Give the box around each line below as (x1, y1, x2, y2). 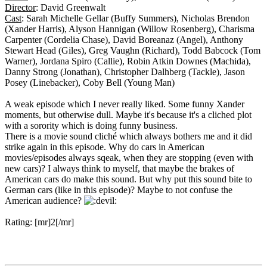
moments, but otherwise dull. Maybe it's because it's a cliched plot (5, 109, 252, 120)
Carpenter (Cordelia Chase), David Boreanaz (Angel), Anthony (5, 34, 243, 45)
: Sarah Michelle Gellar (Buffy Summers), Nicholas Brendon (21, 13, 250, 23)
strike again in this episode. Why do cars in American (5, 141, 204, 152)
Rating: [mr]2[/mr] (5, 216, 74, 227)
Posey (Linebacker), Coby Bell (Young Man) (5, 77, 175, 88)
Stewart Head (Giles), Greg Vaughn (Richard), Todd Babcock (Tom (5, 45, 260, 55)
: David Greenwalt (36, 2, 105, 13)
